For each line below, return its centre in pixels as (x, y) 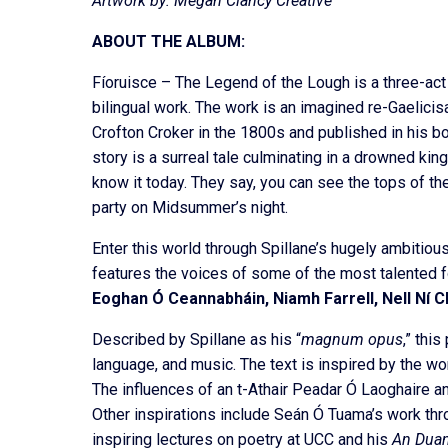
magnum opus (352, 340)
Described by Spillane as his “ (196, 340)
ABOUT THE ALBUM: (168, 42)
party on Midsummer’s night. (192, 208)
